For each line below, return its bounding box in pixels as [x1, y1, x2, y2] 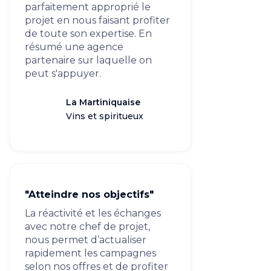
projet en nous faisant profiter [25, 15, 170, 26]
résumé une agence [25, 41, 123, 53]
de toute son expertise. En [25, 28, 152, 39]
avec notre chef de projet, [25, 221, 150, 232]
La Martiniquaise [66, 97, 140, 108]
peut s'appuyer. [25, 68, 101, 79]
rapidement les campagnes [25, 247, 156, 259]
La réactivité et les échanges [25, 207, 161, 219]
